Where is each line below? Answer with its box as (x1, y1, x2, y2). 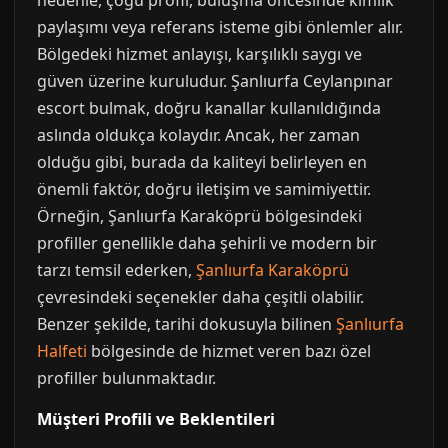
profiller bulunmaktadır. (37, 367, 216, 389)
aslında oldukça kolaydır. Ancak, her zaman (37, 124, 360, 146)
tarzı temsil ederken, (37, 259, 196, 281)
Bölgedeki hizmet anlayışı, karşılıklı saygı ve (37, 43, 362, 65)
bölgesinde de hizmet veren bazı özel (87, 340, 371, 362)
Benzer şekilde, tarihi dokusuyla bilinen (37, 313, 336, 335)
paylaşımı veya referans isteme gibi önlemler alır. (37, 16, 403, 38)
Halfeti (37, 340, 87, 362)
